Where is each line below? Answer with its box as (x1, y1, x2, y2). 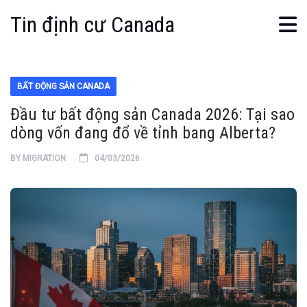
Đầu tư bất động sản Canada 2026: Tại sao (10, 105, 295, 124)
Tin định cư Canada (10, 12, 175, 38)
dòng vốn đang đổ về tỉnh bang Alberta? (10, 123, 275, 143)
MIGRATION (23, 153, 66, 163)
